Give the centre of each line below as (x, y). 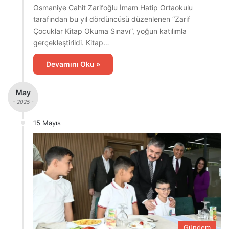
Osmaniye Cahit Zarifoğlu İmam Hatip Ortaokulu (113, 7)
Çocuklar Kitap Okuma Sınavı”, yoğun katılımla (110, 31)
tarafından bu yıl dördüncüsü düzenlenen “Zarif (112, 19)
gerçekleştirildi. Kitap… (71, 42)
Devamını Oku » (73, 64)
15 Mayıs (47, 122)
